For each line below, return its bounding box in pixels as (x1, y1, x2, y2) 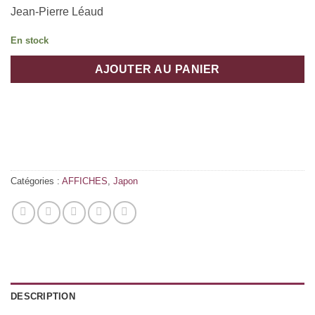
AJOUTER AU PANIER (94, 63, 221, 75)
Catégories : (11, 176, 62, 187)
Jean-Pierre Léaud (11, 6, 103, 18)
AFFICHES (62, 176, 108, 187)
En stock (11, 34, 49, 46)
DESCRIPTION (11, 291, 75, 302)
